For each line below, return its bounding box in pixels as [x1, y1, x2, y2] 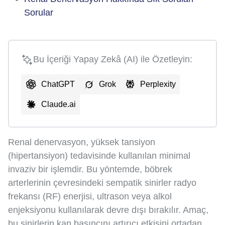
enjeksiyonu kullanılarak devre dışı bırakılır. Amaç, [8, 205, 208, 215]
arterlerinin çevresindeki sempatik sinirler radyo [8, 178, 196, 188]
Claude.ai [41, 100, 76, 109]
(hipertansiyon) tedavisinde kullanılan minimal [8, 151, 190, 161]
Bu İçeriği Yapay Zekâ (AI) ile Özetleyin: [33, 54, 192, 65]
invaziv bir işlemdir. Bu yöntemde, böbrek [8, 164, 172, 175]
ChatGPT [41, 80, 75, 89]
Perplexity [140, 80, 176, 89]
